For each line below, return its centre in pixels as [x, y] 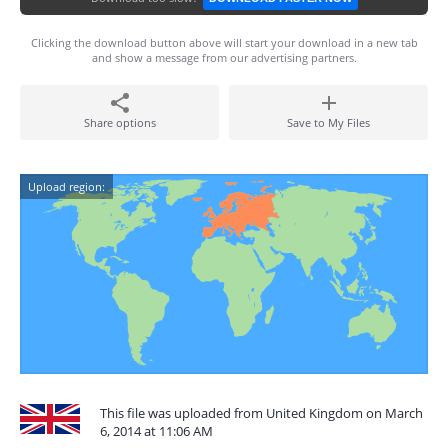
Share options [119, 122]
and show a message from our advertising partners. [224, 57]
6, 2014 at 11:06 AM [156, 431]
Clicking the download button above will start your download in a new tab [224, 42]
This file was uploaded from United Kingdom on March [261, 413]
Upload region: [66, 186]
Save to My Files [328, 122]
